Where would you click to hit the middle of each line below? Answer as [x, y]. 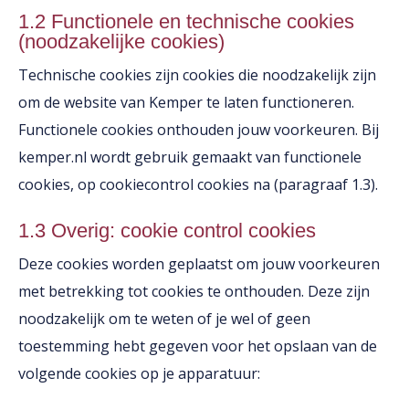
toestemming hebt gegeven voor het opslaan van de [198, 346]
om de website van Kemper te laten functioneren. [186, 102]
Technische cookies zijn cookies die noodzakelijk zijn [197, 75]
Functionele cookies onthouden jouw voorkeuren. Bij [199, 130]
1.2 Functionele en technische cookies [186, 21]
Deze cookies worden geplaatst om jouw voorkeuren [199, 264]
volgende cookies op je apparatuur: [139, 373]
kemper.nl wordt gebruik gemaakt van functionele [190, 157]
